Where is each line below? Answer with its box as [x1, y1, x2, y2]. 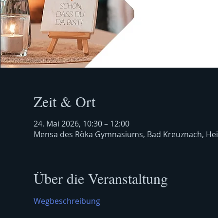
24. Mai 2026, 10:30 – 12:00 [33, 118, 129, 129]
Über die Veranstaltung [33, 168, 168, 188]
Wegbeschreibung [33, 196, 100, 206]
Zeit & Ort [33, 91, 95, 111]
